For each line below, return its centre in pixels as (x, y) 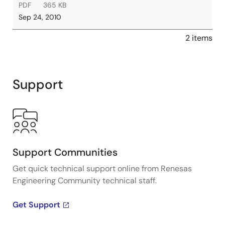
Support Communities (65, 152)
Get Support (36, 205)
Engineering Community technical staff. (85, 181)
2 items (199, 38)
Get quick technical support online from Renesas (102, 168)
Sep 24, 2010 (40, 17)
